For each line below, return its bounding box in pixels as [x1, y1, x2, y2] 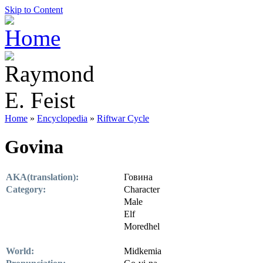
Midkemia [124, 245, 161, 256]
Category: [6, 184, 46, 194]
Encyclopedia [37, 113, 87, 123]
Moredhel [124, 221, 160, 231]
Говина [124, 171, 153, 182]
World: [6, 245, 34, 256]
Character [124, 184, 160, 194]
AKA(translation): [6, 171, 79, 182]
